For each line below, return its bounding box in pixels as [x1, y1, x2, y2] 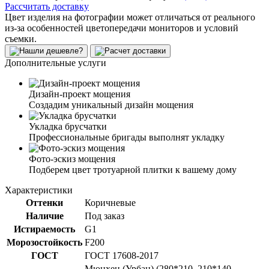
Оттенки [26, 197, 63, 208]
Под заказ [85, 210, 124, 221]
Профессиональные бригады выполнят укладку [29, 131, 225, 142]
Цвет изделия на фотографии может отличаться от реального [5, 11, 255, 22]
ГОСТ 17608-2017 [85, 250, 159, 261]
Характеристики [5, 184, 73, 195]
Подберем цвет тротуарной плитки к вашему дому [29, 164, 237, 175]
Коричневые [85, 197, 136, 208]
